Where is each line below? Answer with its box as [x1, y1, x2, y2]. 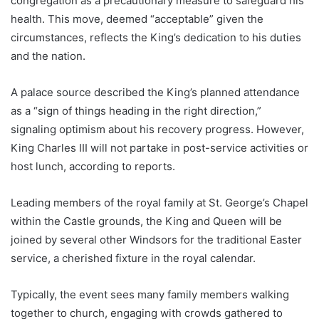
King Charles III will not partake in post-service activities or [11, 140, 308, 155]
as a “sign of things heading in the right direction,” [11, 103, 261, 117]
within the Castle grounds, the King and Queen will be [11, 214, 282, 228]
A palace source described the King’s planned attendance [11, 85, 300, 99]
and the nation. [11, 48, 85, 63]
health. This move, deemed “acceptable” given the [11, 11, 263, 26]
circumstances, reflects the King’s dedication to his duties [11, 30, 301, 44]
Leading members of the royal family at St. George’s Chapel [11, 195, 308, 209]
